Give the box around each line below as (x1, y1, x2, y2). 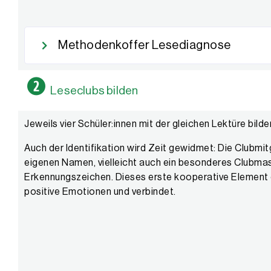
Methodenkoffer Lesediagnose (58, 39, 231, 52)
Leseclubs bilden (50, 84, 139, 96)
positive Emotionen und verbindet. (24, 187, 176, 197)
